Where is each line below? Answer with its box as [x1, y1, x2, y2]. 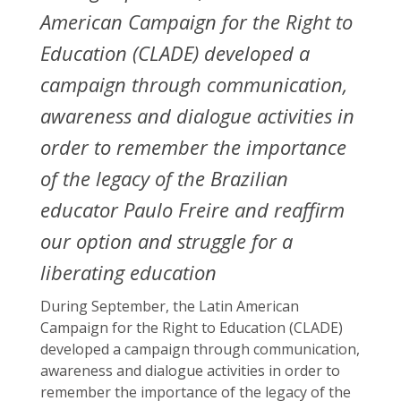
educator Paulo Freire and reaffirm [40, 196, 345, 223]
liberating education [40, 259, 217, 286]
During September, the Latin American [40, 296, 299, 316]
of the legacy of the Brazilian [40, 165, 288, 192]
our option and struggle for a [40, 227, 293, 254]
